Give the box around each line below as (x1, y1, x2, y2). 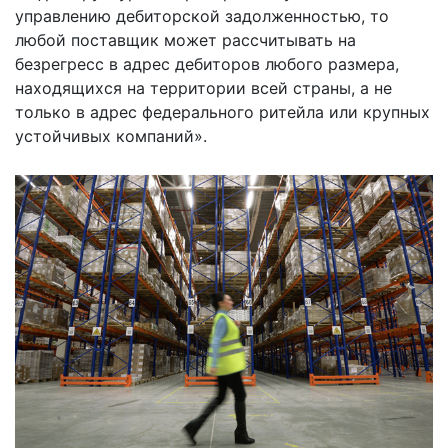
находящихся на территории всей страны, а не (15, 78, 392, 99)
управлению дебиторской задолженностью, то (15, 6, 389, 27)
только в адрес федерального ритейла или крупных (15, 102, 430, 123)
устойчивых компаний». (15, 126, 207, 147)
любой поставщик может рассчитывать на (15, 30, 356, 51)
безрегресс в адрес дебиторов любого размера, (15, 54, 399, 75)
